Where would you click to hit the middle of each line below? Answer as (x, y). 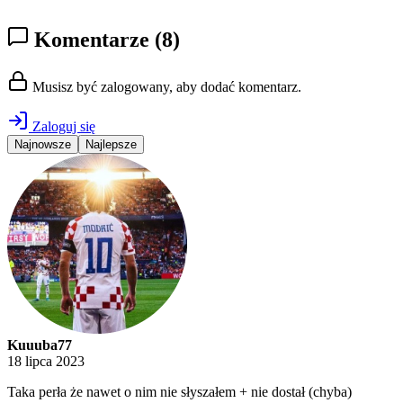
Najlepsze (111, 145)
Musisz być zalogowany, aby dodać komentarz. (165, 87)
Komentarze (92, 40)
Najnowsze (43, 145)
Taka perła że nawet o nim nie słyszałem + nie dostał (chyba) (179, 392)
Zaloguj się (62, 127)
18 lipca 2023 (46, 362)
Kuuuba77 (40, 345)
